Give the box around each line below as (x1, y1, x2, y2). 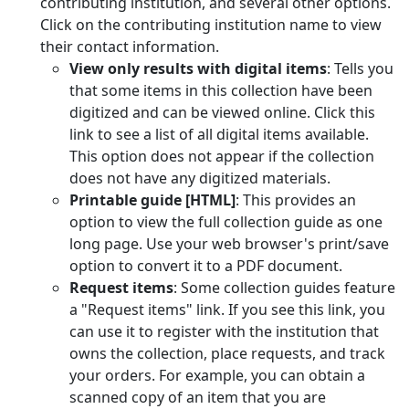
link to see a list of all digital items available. (69, 124, 369, 145)
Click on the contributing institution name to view (40, 15, 382, 36)
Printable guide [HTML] (69, 190, 236, 211)
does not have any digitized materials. (69, 168, 330, 189)
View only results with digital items (69, 58, 327, 79)
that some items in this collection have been (69, 80, 372, 101)
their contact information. (40, 37, 219, 58)
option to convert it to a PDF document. (69, 256, 342, 277)
